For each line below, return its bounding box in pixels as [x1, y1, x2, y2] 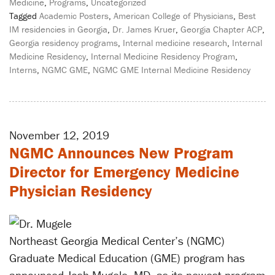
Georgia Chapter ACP [180, 23, 262, 35]
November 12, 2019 [9, 127, 109, 142]
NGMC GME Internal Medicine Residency [93, 63, 250, 76]
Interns [9, 63, 37, 76]
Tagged [9, 9, 39, 21]
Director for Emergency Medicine [9, 161, 239, 182]
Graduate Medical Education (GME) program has [9, 250, 245, 266]
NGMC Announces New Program [9, 142, 233, 163]
